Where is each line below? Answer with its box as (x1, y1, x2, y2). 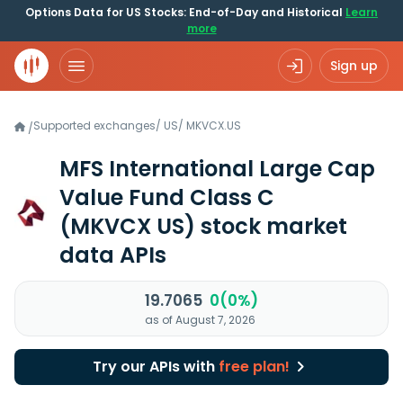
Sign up (330, 57, 378, 75)
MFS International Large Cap (59, 154, 375, 184)
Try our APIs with (92, 356, 219, 377)
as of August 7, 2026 (145, 312, 255, 327)
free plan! (218, 356, 290, 377)
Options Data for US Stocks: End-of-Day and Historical (25, 4, 345, 20)
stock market (195, 211, 347, 241)
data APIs (59, 240, 166, 270)
